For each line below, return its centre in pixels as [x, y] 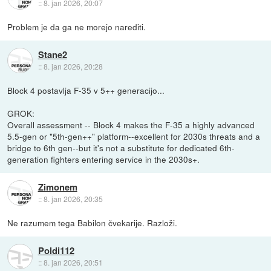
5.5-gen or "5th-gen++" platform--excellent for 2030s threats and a [134, 136]
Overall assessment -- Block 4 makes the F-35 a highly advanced [131, 125]
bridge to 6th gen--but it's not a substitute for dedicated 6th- [121, 148]
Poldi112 [56, 250]
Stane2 [52, 54]
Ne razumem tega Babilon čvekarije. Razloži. [93, 223]
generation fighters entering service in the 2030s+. [104, 159]
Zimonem [57, 187]
